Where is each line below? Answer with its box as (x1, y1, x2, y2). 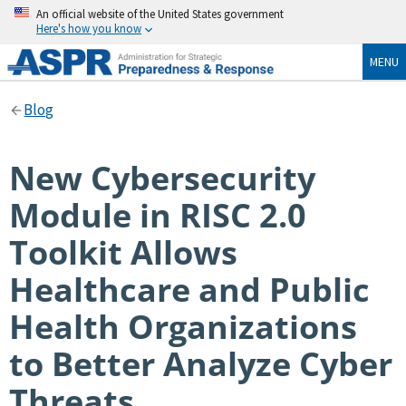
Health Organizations (9, 304, 357, 349)
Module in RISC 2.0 (9, 193, 306, 237)
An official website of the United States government (36, 6, 284, 21)
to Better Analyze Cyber (9, 342, 392, 386)
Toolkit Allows (9, 230, 237, 275)
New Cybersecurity (9, 156, 315, 200)
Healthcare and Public (9, 267, 370, 312)
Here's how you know (36, 21, 141, 35)
